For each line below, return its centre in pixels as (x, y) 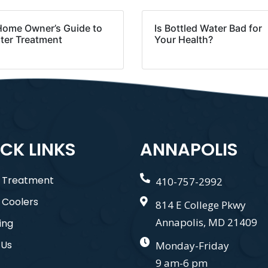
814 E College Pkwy (201, 205)
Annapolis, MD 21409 (207, 223)
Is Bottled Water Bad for (208, 28)
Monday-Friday (193, 246)
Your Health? (184, 40)
